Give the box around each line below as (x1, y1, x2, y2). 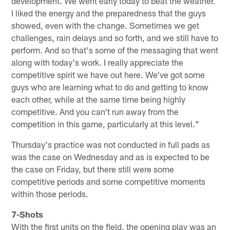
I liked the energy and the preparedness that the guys (11, 7, 206, 18)
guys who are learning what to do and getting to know (11, 81, 209, 92)
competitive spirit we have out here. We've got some (11, 69, 205, 80)
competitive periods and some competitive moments (11, 176, 206, 186)
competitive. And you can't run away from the (11, 106, 179, 117)
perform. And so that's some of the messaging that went (11, 44, 219, 55)
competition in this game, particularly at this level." (11, 118, 200, 129)
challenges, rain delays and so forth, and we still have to (11, 32, 219, 43)
